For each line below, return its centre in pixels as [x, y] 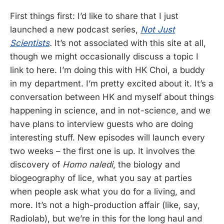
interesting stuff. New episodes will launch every [107, 137]
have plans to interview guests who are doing [101, 124]
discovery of [36, 164]
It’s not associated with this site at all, [129, 43]
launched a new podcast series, [75, 29]
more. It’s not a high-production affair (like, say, [105, 205]
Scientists [30, 43]
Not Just [158, 29]
